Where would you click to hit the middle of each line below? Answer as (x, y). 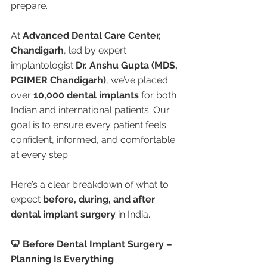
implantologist (43, 65)
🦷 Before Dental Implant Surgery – (93, 244)
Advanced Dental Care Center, (93, 35)
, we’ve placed (138, 80)
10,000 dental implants (86, 95)
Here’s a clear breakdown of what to (91, 184)
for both (159, 95)
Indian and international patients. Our (91, 110)
